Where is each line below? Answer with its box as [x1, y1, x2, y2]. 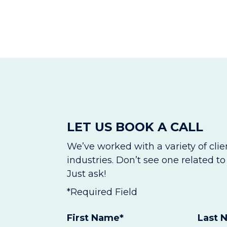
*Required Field [67, 186, 137, 198]
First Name [67, 212, 120, 224]
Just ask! [67, 168, 106, 180]
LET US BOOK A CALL [67, 120, 203, 135]
